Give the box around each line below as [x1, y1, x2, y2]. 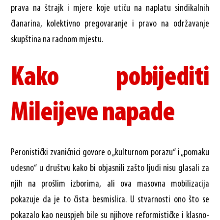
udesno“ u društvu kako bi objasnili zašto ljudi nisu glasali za [11, 163, 209, 173]
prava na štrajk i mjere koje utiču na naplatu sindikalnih [11, 3, 209, 13]
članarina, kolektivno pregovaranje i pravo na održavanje [11, 19, 209, 29]
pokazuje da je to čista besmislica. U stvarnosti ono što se [11, 194, 209, 205]
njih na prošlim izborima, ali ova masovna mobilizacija [11, 179, 209, 189]
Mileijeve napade [11, 99, 175, 127]
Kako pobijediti [11, 64, 209, 92]
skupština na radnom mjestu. [11, 34, 104, 45]
